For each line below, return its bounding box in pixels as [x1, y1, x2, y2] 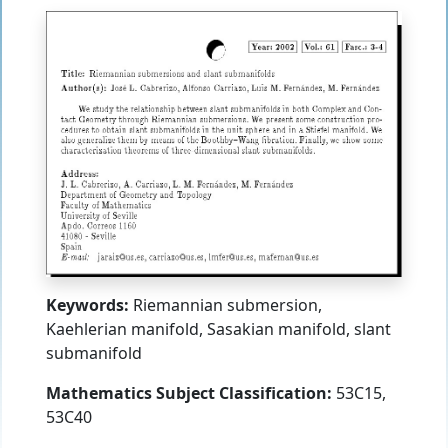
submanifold [46, 342, 142, 365]
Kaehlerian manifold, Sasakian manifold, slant [46, 318, 391, 341]
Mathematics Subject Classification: [46, 382, 332, 405]
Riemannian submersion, [129, 294, 322, 317]
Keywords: [46, 294, 129, 317]
